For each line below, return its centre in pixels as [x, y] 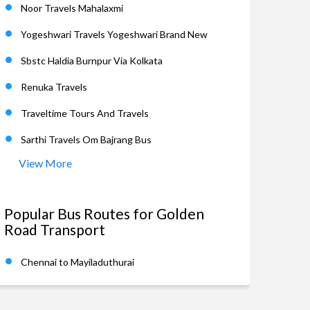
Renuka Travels [54, 87]
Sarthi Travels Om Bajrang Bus [86, 139]
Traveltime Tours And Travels [85, 113]
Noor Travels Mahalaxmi [72, 8]
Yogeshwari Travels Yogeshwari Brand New [114, 34]
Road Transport [55, 229]
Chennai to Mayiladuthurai [77, 262]
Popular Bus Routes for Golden [104, 213]
